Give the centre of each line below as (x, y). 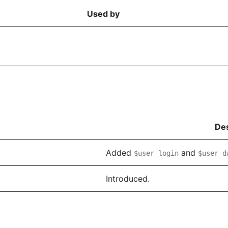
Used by (103, 13)
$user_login (156, 153)
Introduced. (128, 178)
